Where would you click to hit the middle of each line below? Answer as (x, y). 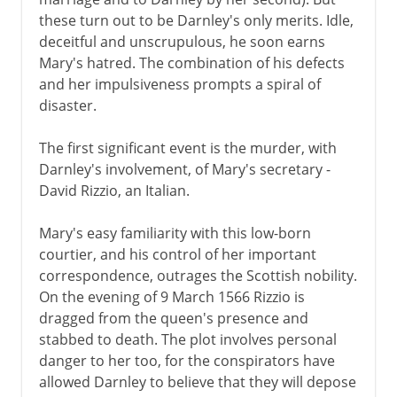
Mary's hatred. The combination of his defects (191, 62)
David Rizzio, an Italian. (114, 190)
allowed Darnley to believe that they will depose (197, 381)
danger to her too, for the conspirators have (187, 360)
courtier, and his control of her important (177, 254)
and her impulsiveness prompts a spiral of (179, 84)
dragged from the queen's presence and (173, 318)
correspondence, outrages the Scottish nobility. (198, 275)
